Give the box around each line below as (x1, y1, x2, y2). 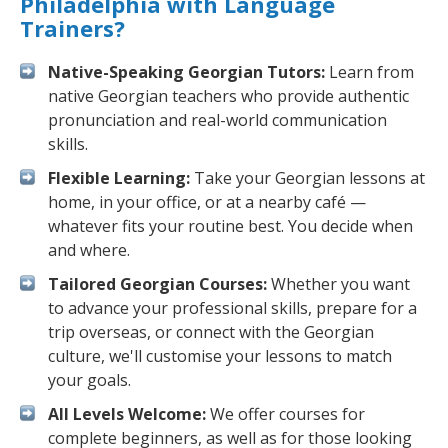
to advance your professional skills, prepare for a (48, 297, 417, 319)
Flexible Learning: (48, 167, 190, 189)
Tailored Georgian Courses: (48, 273, 267, 295)
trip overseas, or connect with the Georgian (48, 321, 374, 343)
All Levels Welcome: (48, 403, 206, 425)
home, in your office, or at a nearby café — (48, 191, 366, 213)
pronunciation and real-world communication (48, 109, 387, 131)
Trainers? (20, 13, 125, 43)
